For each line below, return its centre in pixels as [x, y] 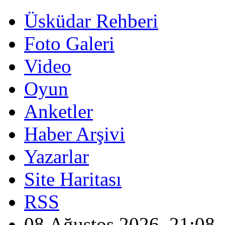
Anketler [59, 111]
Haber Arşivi [75, 134]
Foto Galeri [69, 43]
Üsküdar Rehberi [91, 21]
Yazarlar [57, 156]
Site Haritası [73, 179]
